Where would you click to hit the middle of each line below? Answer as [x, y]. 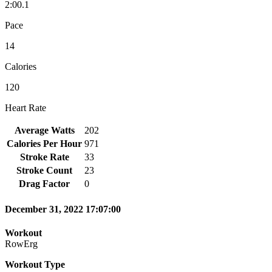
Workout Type [35, 265]
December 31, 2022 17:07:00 [63, 209]
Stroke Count [44, 170]
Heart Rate [25, 107]
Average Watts [44, 130]
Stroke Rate [44, 157]
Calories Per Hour [44, 143]
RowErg [21, 244]
